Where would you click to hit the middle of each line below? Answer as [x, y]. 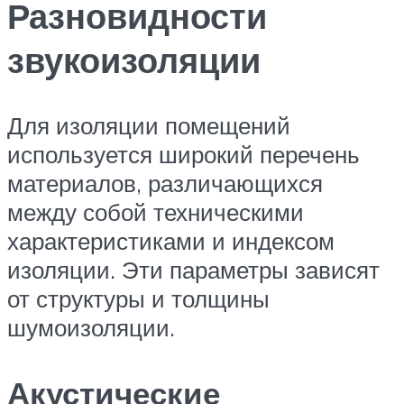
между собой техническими [156, 211]
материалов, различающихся [165, 183]
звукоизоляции [134, 60]
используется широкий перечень [184, 154]
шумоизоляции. [91, 327]
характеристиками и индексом [171, 240]
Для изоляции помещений [149, 125]
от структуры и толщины [138, 298]
